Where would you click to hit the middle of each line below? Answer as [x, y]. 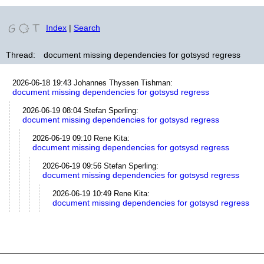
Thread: [21, 55]
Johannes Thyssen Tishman [122, 83]
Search [87, 28]
